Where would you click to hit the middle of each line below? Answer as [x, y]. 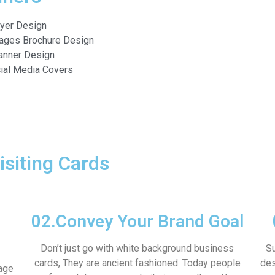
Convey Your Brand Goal [149, 221]
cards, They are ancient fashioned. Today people [137, 263]
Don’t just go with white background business [137, 248]
